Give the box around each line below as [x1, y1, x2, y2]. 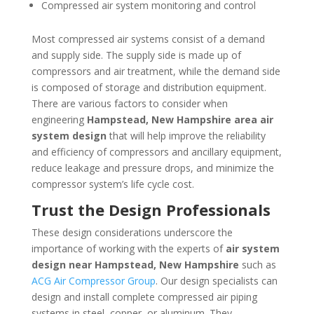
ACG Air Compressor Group [31, 273, 156, 287]
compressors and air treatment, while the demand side [31, 64, 280, 78]
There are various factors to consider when [31, 96, 228, 110]
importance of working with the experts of [31, 241, 226, 255]
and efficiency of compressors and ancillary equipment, [31, 144, 282, 158]
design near [31, 257, 95, 271]
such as [238, 257, 276, 271]
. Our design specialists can [155, 273, 278, 287]
